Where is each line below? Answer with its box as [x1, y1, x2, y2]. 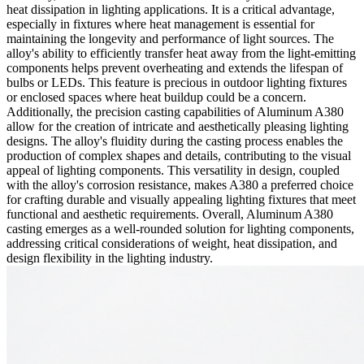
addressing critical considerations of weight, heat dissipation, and [6, 236, 337, 250]
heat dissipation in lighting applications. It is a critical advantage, [6, 2, 335, 16]
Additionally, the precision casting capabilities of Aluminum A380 [6, 104, 344, 119]
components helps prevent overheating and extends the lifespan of [6, 60, 343, 75]
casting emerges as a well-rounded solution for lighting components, [6, 221, 354, 236]
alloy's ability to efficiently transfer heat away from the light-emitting [6, 45, 356, 60]
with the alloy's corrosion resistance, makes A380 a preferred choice [6, 177, 353, 192]
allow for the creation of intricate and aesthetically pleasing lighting [6, 119, 349, 133]
